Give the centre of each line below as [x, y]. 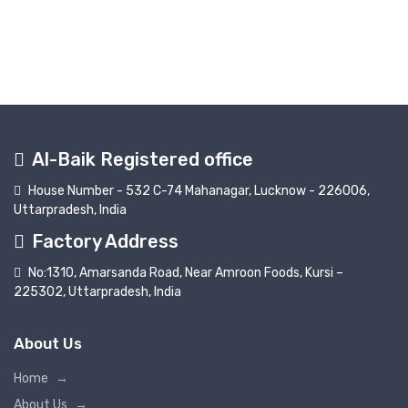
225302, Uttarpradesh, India [97, 291]
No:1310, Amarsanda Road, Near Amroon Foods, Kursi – [186, 272]
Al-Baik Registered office [143, 159]
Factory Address [105, 241]
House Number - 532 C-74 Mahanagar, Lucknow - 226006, [199, 190]
